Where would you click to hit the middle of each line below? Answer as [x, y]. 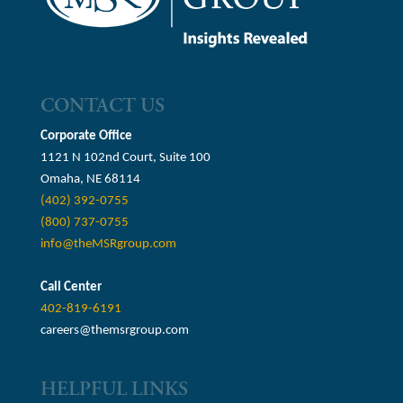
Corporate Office [86, 136]
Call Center [71, 287]
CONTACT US [102, 106]
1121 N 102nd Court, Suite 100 [125, 157]
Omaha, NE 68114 [90, 179]
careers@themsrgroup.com [114, 330]
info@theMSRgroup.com [108, 244]
